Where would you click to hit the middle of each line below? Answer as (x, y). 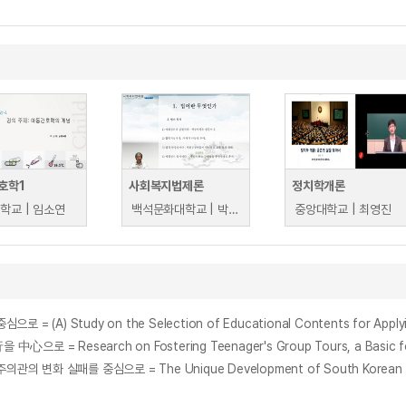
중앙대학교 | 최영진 (343, 209)
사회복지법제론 (166, 186)
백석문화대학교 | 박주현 (233, 209)
